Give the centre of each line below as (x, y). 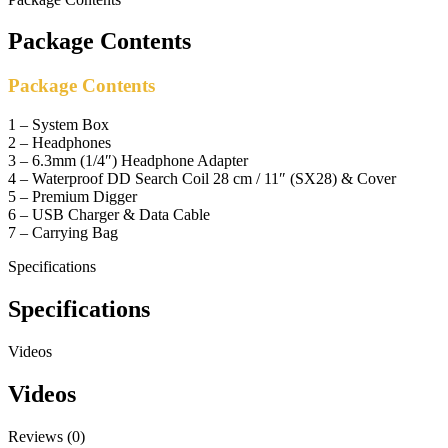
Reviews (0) (46, 436)
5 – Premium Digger (72, 197)
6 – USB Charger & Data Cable (109, 215)
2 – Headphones (59, 143)
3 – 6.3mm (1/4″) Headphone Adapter (128, 161)
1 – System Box (58, 125)
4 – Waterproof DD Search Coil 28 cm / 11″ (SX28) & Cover (202, 179)
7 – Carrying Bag (63, 233)
